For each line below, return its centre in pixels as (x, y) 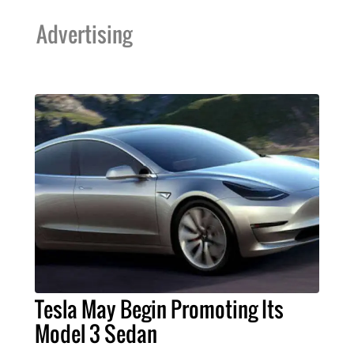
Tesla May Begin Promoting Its (159, 309)
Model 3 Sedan (96, 333)
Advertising (84, 34)
